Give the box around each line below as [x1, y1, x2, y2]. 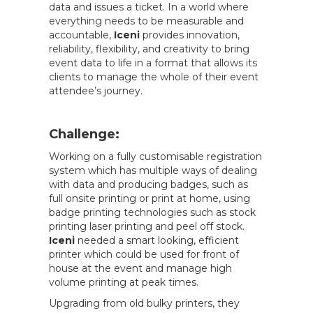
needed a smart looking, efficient [77, 233, 239, 247]
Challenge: [48, 126, 119, 142]
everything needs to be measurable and [48, 14, 244, 27]
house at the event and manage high [48, 261, 232, 275]
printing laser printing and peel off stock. [48, 219, 245, 233]
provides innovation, [139, 28, 240, 41]
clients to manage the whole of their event [48, 70, 259, 83]
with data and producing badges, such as [48, 177, 248, 191]
